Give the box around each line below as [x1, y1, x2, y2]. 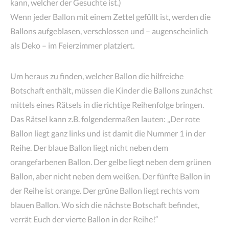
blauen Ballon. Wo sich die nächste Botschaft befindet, [10, 200, 199, 210]
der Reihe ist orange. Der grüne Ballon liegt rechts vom [10, 186, 199, 195]
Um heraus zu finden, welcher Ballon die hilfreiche [10, 71, 184, 81]
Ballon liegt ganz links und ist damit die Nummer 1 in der [10, 128, 205, 138]
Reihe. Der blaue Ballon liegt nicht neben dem [10, 143, 168, 152]
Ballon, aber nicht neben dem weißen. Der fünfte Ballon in [10, 171, 211, 181]
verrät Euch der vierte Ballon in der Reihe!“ [10, 214, 158, 224]
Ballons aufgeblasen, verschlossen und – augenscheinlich [10, 26, 208, 36]
